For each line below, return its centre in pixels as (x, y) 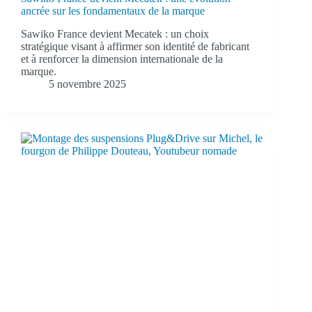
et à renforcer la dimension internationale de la (122, 59)
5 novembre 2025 (87, 84)
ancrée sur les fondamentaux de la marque (113, 11)
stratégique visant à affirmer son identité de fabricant (135, 47)
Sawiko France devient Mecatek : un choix (115, 34)
